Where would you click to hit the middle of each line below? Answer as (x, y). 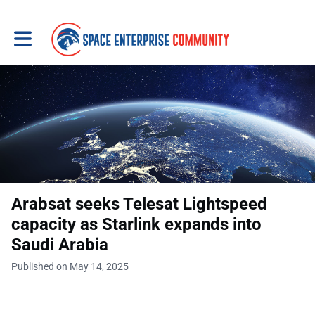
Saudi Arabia (60, 245)
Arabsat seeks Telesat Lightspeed (139, 204)
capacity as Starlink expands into (136, 224)
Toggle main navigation (64, 33)
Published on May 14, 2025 (70, 266)
